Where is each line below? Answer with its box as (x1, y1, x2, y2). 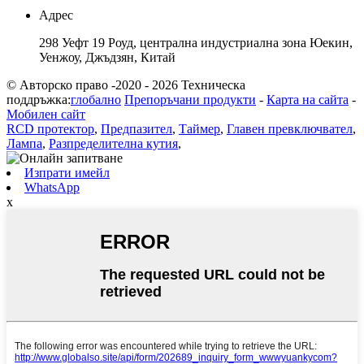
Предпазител (101, 121, 172, 136)
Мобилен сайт (6, 106, 85, 121)
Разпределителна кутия (49, 136, 178, 150)
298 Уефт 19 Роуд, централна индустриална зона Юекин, (39, 35, 353, 50)
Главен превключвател (227, 121, 353, 136)
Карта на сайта (266, 92, 349, 106)
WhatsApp (24, 180, 80, 194)
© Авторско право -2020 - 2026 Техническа (6, 77, 245, 92)
